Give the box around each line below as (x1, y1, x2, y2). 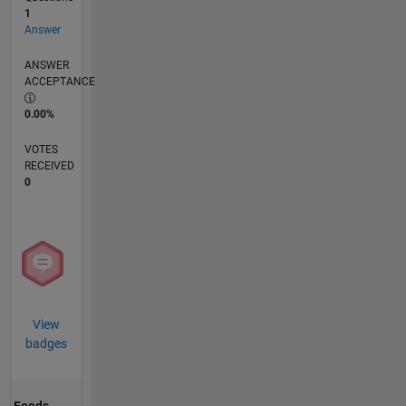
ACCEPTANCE (24, 75, 95, 89)
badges (24, 336, 67, 352)
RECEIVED (24, 159, 74, 173)
